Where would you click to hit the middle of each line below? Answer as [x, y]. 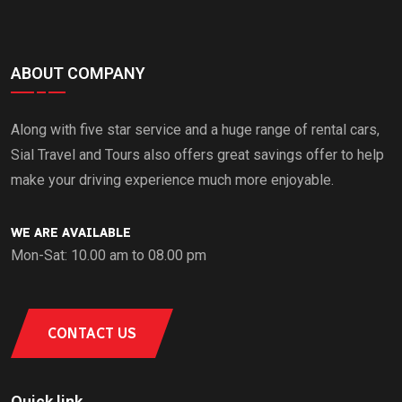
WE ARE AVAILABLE [71, 232]
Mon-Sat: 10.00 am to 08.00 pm [109, 255]
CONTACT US [92, 333]
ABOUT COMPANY [78, 73]
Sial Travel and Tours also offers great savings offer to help [197, 154]
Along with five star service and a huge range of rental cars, [195, 129]
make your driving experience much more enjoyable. [172, 179]
